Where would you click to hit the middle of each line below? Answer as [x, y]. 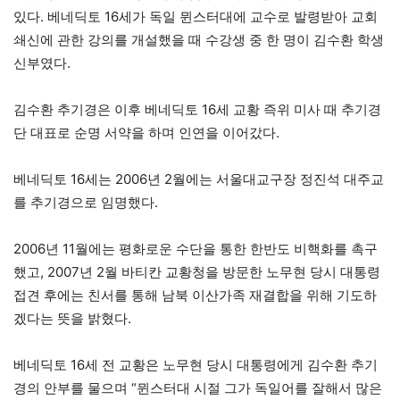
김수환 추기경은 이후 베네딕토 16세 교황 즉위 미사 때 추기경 [197, 110]
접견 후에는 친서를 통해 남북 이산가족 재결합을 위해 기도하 [195, 296]
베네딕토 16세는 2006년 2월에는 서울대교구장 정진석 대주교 [199, 179]
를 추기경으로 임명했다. [86, 203]
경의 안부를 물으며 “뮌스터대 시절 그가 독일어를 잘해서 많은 [198, 388]
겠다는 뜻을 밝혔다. [72, 319]
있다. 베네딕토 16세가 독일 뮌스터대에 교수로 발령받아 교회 [196, 17]
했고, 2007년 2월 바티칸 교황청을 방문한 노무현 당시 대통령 [197, 272]
